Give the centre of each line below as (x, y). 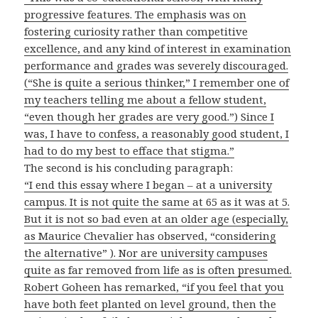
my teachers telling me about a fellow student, (146, 100)
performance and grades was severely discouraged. (157, 66)
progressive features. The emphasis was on (136, 15)
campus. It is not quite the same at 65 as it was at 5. (157, 202)
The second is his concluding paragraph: (129, 168)
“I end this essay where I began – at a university (148, 185)
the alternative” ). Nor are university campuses (146, 253)
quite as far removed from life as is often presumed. (158, 270)
